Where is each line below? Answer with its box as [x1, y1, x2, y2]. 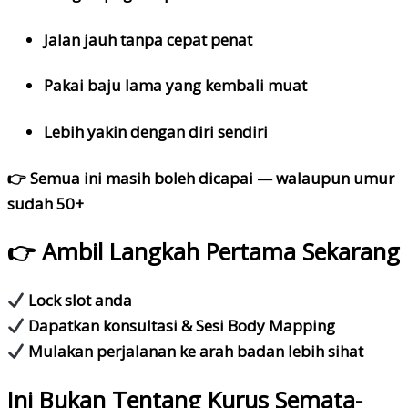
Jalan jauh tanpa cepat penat [44, 28, 252, 50]
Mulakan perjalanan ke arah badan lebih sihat [25, 340, 364, 362]
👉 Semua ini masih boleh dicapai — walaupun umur [7, 167, 394, 189]
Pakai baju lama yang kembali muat [44, 75, 307, 97]
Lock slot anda [25, 289, 133, 311]
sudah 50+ [7, 192, 84, 214]
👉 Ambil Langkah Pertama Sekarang [7, 236, 400, 268]
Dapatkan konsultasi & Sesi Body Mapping [25, 314, 336, 336]
